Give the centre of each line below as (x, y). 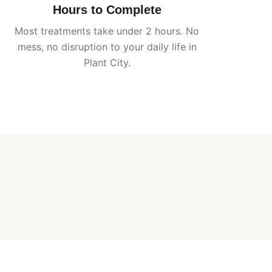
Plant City (106, 63)
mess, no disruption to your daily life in (107, 47)
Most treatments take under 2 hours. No (107, 31)
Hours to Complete (107, 10)
